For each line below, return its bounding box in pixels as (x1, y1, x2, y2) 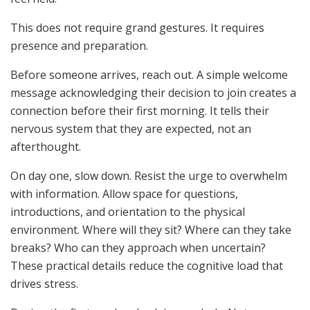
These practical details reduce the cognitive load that (10, 258, 283, 274)
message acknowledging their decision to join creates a (10, 85, 296, 101)
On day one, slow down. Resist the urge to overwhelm (10, 168, 287, 184)
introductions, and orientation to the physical (10, 204, 245, 220)
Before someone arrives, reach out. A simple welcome (10, 67, 288, 83)
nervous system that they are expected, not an (10, 121, 251, 137)
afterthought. (10, 139, 81, 155)
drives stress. (10, 276, 78, 292)
